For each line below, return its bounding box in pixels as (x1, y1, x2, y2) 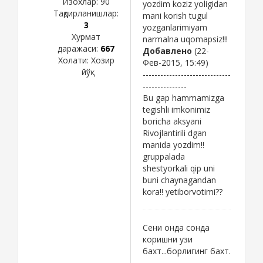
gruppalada (143, 150, 185, 162)
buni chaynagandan (143, 174, 216, 186)
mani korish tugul (143, 9, 208, 21)
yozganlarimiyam (143, 21, 207, 33)
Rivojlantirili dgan (143, 127, 207, 139)
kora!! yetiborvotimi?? (143, 186, 222, 197)
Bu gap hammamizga (143, 92, 224, 103)
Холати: (58, 54, 91, 66)
